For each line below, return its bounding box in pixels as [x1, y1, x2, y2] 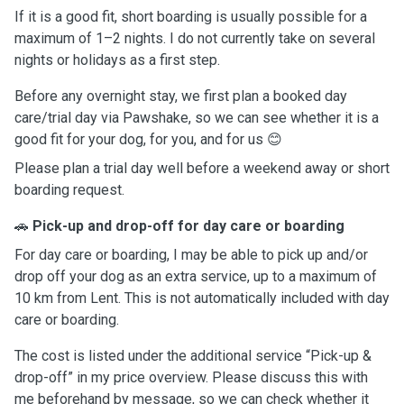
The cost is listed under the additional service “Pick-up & [14, 347, 372, 364]
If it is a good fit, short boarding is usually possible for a [14, 8, 367, 25]
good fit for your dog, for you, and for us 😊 [14, 131, 282, 148]
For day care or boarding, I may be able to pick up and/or [14, 246, 368, 263]
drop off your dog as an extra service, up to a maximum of [14, 268, 377, 285]
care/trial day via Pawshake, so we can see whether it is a [14, 109, 379, 126]
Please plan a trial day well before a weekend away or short [14, 160, 390, 177]
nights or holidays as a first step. [14, 51, 220, 69]
